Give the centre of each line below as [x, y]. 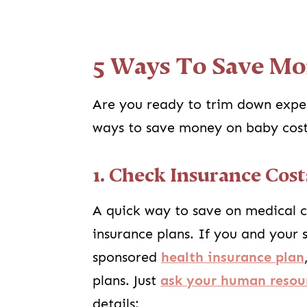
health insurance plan [233, 257]
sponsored [127, 257]
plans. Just [127, 280]
